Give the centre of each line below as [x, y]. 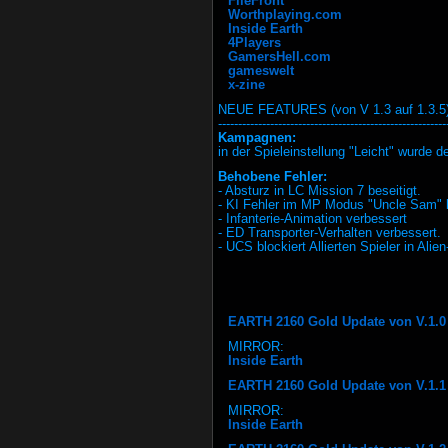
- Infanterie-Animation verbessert [312, 219]
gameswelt [261, 71]
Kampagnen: [257, 138]
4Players [254, 43]
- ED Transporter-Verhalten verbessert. [329, 233]
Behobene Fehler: [272, 177]
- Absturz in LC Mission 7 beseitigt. [319, 191]
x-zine [246, 85]
